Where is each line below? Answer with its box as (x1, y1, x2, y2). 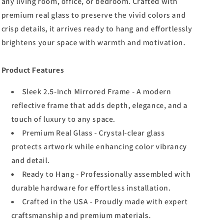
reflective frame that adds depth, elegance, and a (11, 100, 188, 110)
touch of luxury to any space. (11, 114, 115, 124)
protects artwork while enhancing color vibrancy (11, 141, 187, 152)
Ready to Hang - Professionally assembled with (22, 169, 191, 179)
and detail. (11, 155, 50, 165)
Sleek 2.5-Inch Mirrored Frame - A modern (22, 86, 171, 97)
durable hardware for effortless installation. (11, 183, 171, 193)
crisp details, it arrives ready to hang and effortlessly (1, 24, 192, 34)
